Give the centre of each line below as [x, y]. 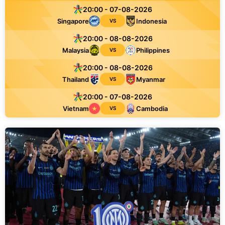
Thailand [76, 79]
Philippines [153, 50]
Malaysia [76, 50]
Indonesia [151, 21]
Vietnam [76, 108]
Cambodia [152, 108]
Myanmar [151, 79]
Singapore [73, 21]
